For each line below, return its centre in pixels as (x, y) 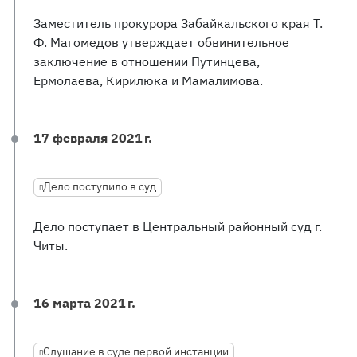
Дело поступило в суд (100, 186)
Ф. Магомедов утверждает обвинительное (161, 42)
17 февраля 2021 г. (93, 138)
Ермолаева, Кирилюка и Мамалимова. (148, 80)
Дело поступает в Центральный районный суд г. (178, 226)
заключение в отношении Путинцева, (147, 61)
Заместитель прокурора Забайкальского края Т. (178, 23)
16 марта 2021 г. (84, 303)
